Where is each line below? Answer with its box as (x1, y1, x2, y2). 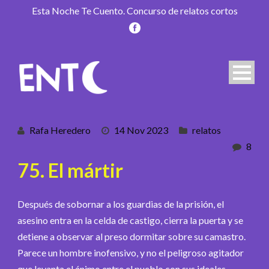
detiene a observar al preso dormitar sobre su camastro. (17, 230, 246, 242)
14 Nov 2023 (114, 124, 168, 136)
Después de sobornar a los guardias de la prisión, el (17, 198, 224, 210)
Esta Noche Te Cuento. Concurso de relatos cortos (31, 5, 238, 16)
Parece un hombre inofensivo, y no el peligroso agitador (17, 246, 244, 258)
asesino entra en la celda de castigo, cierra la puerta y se (17, 214, 243, 226)
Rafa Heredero (29, 124, 91, 136)
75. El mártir (17, 158, 123, 182)
